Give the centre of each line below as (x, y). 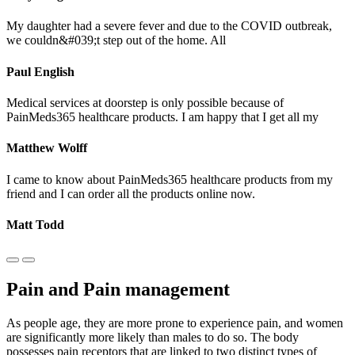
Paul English (40, 71)
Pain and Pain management (118, 289)
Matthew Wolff (47, 148)
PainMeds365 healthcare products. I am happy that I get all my (162, 116)
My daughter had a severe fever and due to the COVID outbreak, (169, 26)
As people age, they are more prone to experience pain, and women (175, 323)
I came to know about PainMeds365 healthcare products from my (170, 179)
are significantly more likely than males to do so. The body (153, 337)
